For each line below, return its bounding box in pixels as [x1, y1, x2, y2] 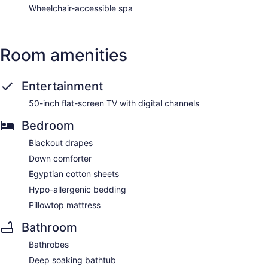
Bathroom [22, 220, 77, 235]
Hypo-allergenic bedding [29, 184, 126, 195]
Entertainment [22, 79, 103, 94]
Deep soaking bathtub [29, 255, 116, 266]
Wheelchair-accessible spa [29, 3, 133, 14]
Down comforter [29, 153, 92, 164]
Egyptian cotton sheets [29, 169, 119, 179]
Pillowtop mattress [29, 200, 100, 211]
